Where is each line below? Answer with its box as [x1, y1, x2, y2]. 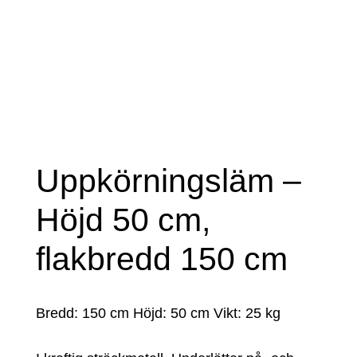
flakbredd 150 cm [35, 241, 288, 278]
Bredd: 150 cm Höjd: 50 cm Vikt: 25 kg [35, 305, 280, 322]
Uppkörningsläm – [35, 163, 301, 200]
